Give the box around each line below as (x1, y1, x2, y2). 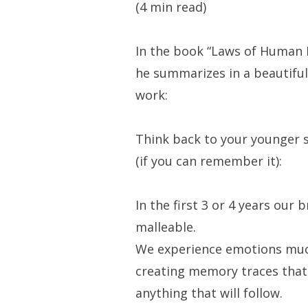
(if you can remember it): (135, 153, 282, 170)
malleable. (135, 219, 196, 236)
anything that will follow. (135, 285, 283, 302)
